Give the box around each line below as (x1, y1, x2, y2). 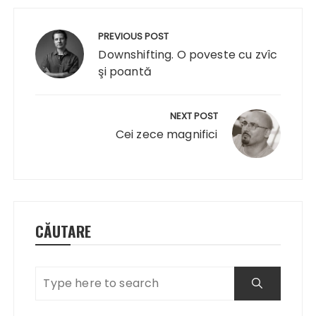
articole (13, 44, 76, 74)
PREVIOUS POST (98, 29, 169, 43)
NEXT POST (169, 109, 218, 123)
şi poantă (98, 63, 152, 80)
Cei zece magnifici (115, 126, 218, 142)
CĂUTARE (35, 219, 92, 242)
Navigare (13, 2, 83, 32)
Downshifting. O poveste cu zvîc (98, 46, 278, 63)
